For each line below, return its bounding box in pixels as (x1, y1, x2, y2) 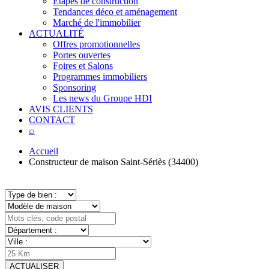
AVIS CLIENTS (29, 104, 93, 114)
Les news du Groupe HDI (53, 93, 152, 103)
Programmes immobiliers (53, 71, 147, 82)
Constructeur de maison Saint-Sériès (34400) (29, 157, 198, 167)
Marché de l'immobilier (53, 17, 141, 28)
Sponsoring (53, 82, 96, 92)
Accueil (29, 146, 58, 156)
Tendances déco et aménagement (53, 7, 177, 17)
